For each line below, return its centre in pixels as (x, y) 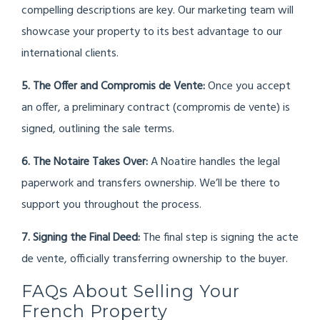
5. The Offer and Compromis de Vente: (113, 86)
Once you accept (248, 86)
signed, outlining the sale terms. (98, 129)
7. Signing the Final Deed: (81, 238)
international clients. (70, 54)
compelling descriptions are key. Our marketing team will (157, 11)
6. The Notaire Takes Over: (85, 162)
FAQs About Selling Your (131, 291)
